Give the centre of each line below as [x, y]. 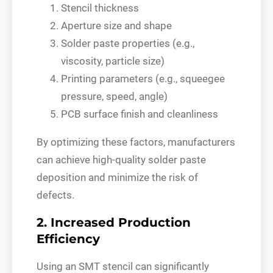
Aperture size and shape [116, 25]
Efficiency [68, 239]
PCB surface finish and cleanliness [140, 114]
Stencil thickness [100, 8]
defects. [55, 195]
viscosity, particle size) [113, 61]
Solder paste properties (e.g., [128, 43]
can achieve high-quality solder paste [121, 159]
